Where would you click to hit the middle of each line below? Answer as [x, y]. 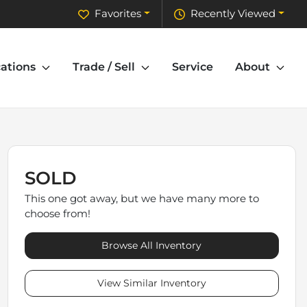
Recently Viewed [233, 14]
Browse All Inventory [152, 246]
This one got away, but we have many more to [142, 199]
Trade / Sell [104, 67]
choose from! [57, 214]
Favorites [118, 14]
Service [193, 67]
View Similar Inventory [151, 283]
